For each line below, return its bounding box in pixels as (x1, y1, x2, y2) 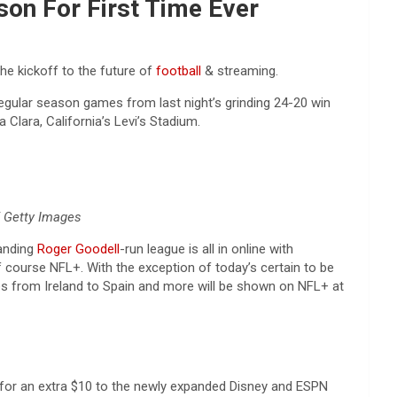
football (156, 63, 201, 79)
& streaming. (201, 63, 278, 79)
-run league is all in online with (120, 241, 293, 257)
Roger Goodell (37, 241, 120, 257)
